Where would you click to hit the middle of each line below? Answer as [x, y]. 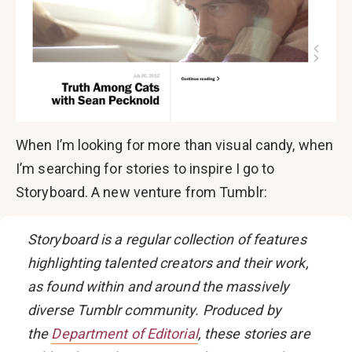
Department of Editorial [125, 334]
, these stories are [254, 334]
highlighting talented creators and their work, [168, 263]
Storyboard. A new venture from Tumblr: [141, 192]
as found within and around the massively [159, 287]
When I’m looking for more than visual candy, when [174, 145]
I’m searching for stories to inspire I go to [145, 169]
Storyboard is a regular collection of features [167, 240]
